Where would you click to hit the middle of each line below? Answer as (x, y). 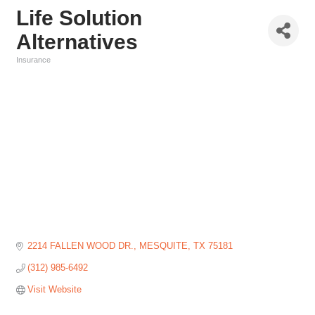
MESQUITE (164, 246)
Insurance (33, 60)
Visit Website (55, 290)
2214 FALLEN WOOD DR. (81, 246)
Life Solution (79, 18)
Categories (36, 70)
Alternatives (77, 42)
